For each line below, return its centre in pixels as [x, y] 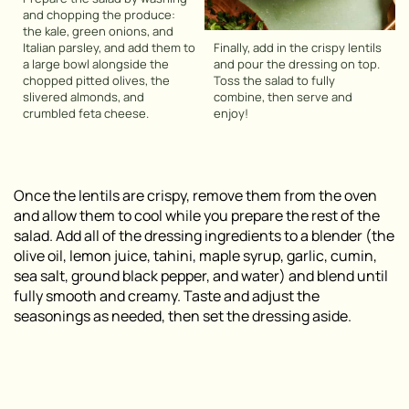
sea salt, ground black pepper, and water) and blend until [201, 275]
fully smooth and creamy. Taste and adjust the [167, 295]
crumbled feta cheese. [86, 113]
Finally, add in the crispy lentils [298, 47]
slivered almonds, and [84, 96]
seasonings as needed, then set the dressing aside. [183, 315]
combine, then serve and [283, 96]
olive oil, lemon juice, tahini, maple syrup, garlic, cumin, [195, 255]
